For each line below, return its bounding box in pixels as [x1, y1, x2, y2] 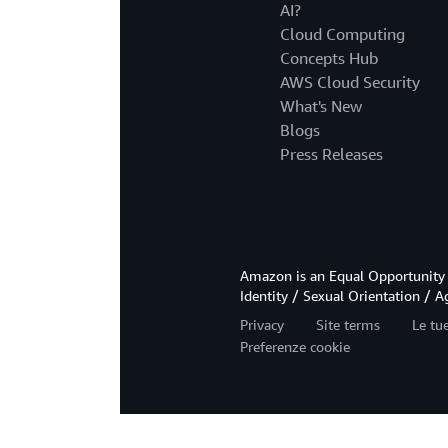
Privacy [240, 316, 284, 334]
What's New [280, 96, 362, 117]
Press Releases [280, 144, 383, 165]
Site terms [316, 316, 380, 334]
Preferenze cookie [240, 338, 350, 356]
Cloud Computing [280, 24, 405, 45]
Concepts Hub [280, 48, 378, 69]
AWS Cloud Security [280, 72, 420, 93]
